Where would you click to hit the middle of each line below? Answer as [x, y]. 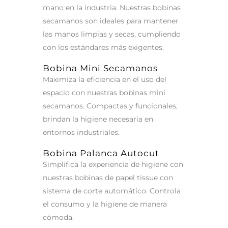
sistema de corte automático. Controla [112, 191]
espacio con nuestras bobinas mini [104, 93]
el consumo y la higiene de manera [105, 204]
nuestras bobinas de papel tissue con [108, 178]
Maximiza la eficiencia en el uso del [105, 79]
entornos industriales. [81, 132]
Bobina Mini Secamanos [100, 68]
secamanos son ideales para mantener [111, 21]
